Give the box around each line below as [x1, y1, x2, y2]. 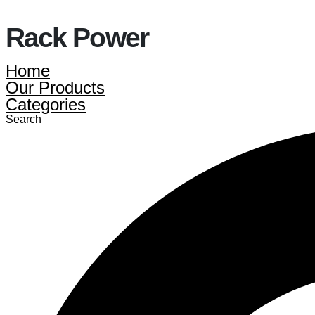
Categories [6, 95, 86, 115]
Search [6, 113, 41, 126]
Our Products [6, 78, 105, 98]
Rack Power [6, 22, 148, 53]
